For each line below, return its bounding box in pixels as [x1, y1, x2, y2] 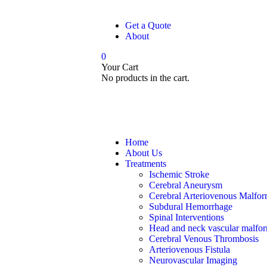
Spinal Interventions [149, 212, 224, 222]
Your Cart [101, 62, 138, 72]
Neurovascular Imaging [149, 255, 237, 265]
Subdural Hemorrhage [149, 201, 232, 212]
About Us [125, 148, 162, 158]
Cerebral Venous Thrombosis [149, 234, 259, 244]
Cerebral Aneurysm [149, 180, 222, 190]
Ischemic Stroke [149, 169, 209, 179]
